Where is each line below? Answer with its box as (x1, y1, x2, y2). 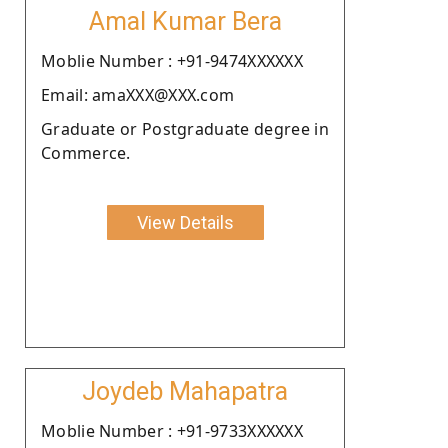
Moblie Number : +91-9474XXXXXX (41, 49, 303, 72)
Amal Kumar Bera (88, 6, 282, 36)
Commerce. (41, 141, 131, 164)
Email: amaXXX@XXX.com (41, 83, 235, 106)
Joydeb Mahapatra (82, 376, 288, 406)
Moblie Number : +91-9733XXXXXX (41, 419, 303, 442)
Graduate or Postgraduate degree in (41, 117, 329, 140)
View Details (136, 211, 234, 233)
